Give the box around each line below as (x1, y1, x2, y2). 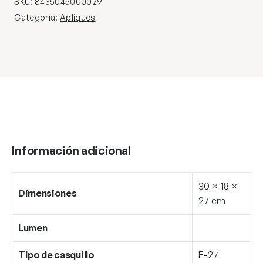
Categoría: (14, 12, 60, 22)
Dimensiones (18, 187, 77, 199)
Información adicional (12, 143, 131, 158)
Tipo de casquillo (18, 248, 95, 261)
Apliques (60, 12, 96, 22)
